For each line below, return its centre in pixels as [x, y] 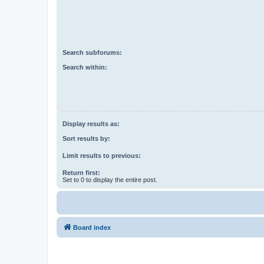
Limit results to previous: [102, 155]
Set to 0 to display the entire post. [110, 179]
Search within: [85, 67]
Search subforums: [92, 53]
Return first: [81, 172]
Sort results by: [86, 138]
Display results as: [91, 124]
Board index [92, 227]
